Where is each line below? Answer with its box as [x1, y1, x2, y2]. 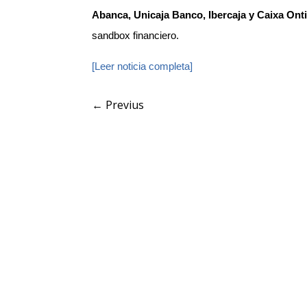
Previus [106, 97, 145, 112]
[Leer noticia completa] [92, 60, 193, 73]
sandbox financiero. [92, 29, 180, 42]
